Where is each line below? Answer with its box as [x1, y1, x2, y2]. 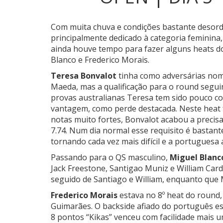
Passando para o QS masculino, [51, 152, 170, 163]
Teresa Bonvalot [51, 70, 116, 82]
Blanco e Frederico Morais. [51, 54, 149, 66]
